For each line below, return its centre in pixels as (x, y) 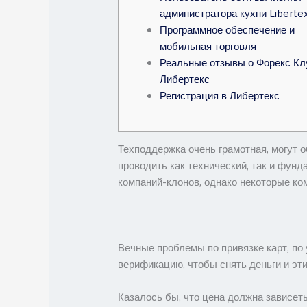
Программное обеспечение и (228, 31)
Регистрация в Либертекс (220, 97)
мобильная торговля (208, 47)
